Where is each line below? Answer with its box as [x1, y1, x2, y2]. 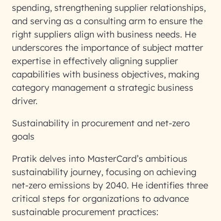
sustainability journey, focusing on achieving [12, 166, 196, 178]
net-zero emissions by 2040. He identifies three [12, 180, 208, 191]
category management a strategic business [12, 82, 193, 93]
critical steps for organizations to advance [12, 193, 189, 204]
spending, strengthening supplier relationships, [12, 2, 206, 13]
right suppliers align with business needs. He [12, 29, 196, 40]
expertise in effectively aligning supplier [12, 55, 178, 67]
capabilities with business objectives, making [12, 69, 199, 80]
